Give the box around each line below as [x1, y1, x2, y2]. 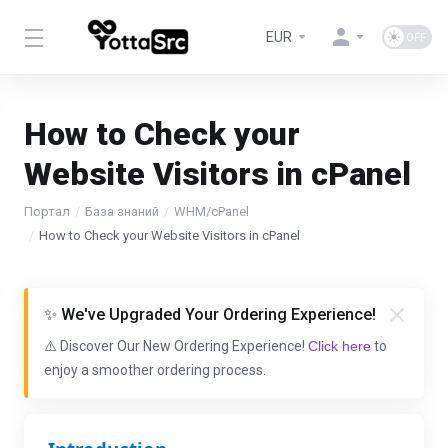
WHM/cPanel [174, 204, 249, 219]
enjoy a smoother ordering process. [44, 362, 266, 378]
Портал [24, 204, 70, 219]
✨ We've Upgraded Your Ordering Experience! [44, 305, 376, 324]
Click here [308, 338, 371, 354]
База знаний [85, 204, 159, 219]
